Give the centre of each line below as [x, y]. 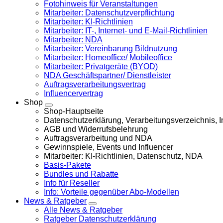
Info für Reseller [72, 183]
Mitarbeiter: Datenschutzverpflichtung [109, 13]
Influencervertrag [73, 93]
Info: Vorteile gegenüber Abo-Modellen [111, 192]
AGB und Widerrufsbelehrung [96, 129]
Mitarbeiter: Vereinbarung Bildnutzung [111, 49]
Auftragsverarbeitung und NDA [98, 138]
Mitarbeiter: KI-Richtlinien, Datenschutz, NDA [123, 156]
